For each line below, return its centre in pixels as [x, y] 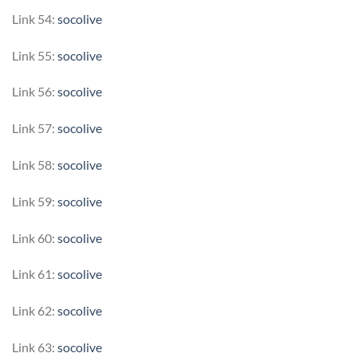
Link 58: [35, 165]
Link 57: [35, 128]
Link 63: [35, 347]
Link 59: [35, 201]
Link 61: [35, 274]
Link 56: [35, 92]
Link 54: [35, 18]
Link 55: [35, 55]
